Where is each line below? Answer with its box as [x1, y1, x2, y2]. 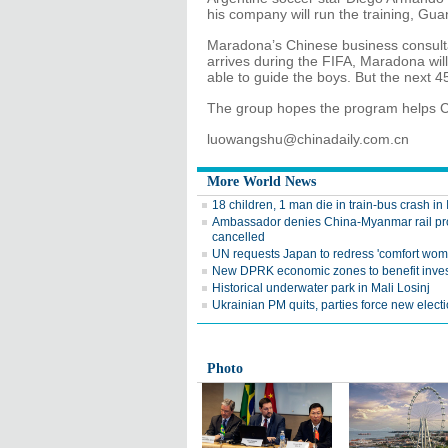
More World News [207, 174, 316, 189]
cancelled [212, 230, 265, 244]
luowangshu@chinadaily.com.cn [207, 131, 409, 147]
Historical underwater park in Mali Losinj [212, 281, 430, 295]
